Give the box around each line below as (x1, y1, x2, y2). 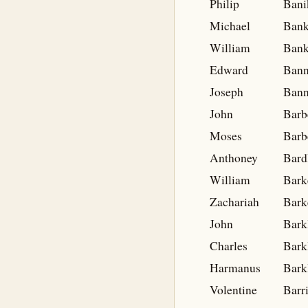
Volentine (210, 282, 257, 298)
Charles (210, 238, 247, 254)
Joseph (210, 84, 243, 100)
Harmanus (210, 260, 261, 276)
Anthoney (210, 150, 258, 166)
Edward (210, 62, 248, 78)
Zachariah (210, 194, 259, 210)
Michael (210, 18, 250, 34)
